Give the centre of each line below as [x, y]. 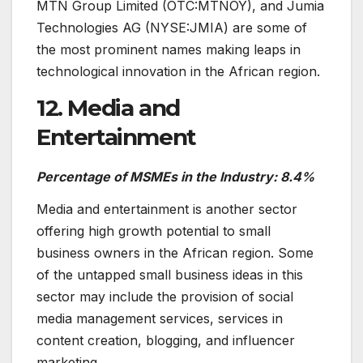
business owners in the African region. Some [175, 252]
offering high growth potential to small [154, 231]
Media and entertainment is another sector [167, 209]
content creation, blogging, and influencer [166, 340]
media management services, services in [160, 318]
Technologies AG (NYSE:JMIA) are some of [172, 28]
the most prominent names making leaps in [169, 50]
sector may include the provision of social [165, 296]
